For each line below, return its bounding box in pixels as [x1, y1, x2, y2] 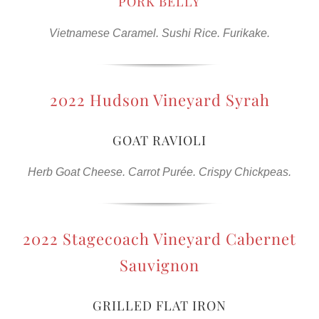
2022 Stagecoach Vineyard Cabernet [23, 227, 296, 249]
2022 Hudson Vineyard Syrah [49, 88, 270, 110]
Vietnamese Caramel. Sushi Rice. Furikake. [49, 26, 270, 39]
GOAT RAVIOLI [113, 131, 206, 149]
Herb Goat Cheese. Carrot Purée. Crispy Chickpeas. [28, 165, 291, 178]
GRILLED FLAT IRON [93, 296, 226, 314]
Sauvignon [120, 253, 199, 276]
